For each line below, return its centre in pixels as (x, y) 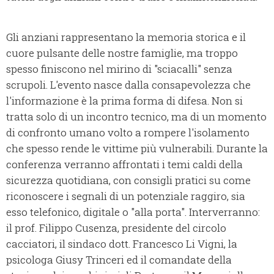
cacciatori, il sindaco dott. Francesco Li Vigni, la (122, 244)
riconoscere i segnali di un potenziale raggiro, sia (126, 196)
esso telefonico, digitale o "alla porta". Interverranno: (133, 212)
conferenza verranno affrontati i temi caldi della (124, 165)
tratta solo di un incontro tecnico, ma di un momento (136, 117)
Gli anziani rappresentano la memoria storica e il (126, 37)
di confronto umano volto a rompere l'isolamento (128, 133)
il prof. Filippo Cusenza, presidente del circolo (116, 228)
